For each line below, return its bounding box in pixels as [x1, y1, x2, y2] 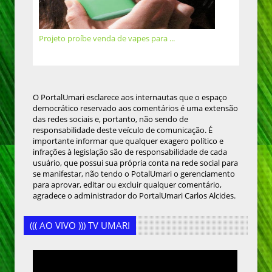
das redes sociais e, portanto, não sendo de [33, 114, 188, 125]
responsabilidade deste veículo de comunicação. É [33, 124, 212, 136]
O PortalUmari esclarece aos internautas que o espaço [33, 92, 227, 103]
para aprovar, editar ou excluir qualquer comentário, [33, 179, 222, 191]
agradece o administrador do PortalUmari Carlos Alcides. [33, 190, 236, 202]
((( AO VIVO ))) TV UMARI [30, 219, 130, 232]
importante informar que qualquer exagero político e [33, 135, 223, 147]
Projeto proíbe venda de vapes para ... [39, 33, 175, 44]
